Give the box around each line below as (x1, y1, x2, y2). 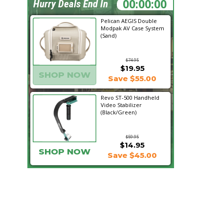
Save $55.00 (108, 74, 156, 83)
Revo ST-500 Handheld (101, 94, 159, 101)
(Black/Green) (101, 109, 136, 116)
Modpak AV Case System (101, 24, 164, 32)
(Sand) (101, 32, 116, 39)
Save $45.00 (107, 151, 157, 160)
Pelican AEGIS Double (101, 17, 157, 24)
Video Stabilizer (101, 101, 142, 109)
